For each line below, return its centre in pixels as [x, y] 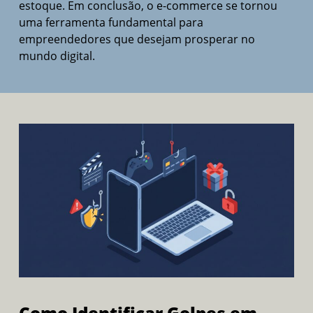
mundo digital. [57, 56]
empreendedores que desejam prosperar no [137, 39]
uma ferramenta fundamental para [111, 23]
